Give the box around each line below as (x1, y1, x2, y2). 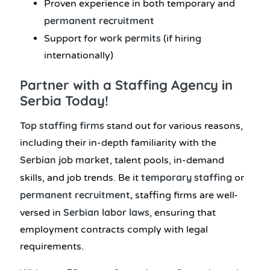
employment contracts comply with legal (20, 224, 208, 236)
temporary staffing (141, 171, 232, 184)
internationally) (44, 49, 113, 61)
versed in (20, 207, 63, 219)
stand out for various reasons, (104, 120, 243, 133)
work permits (97, 31, 161, 44)
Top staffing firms (20, 119, 104, 132)
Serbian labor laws (63, 206, 149, 219)
